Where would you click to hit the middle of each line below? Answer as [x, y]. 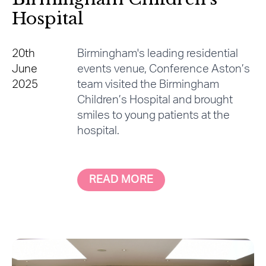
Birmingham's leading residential [157, 53]
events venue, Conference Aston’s [163, 69]
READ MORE [121, 179]
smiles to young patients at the [153, 115]
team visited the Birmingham [148, 84]
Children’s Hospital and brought [155, 100]
